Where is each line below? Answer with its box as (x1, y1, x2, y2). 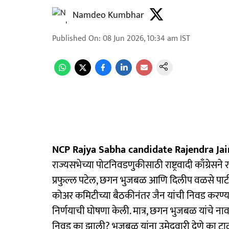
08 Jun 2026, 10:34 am (103, 32, 178, 45)
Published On (52, 32, 99, 45)
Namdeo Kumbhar (73, 8, 144, 23)
